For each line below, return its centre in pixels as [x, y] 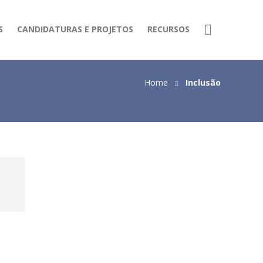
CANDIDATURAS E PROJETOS [75, 29]
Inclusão [203, 82]
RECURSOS [168, 29]
